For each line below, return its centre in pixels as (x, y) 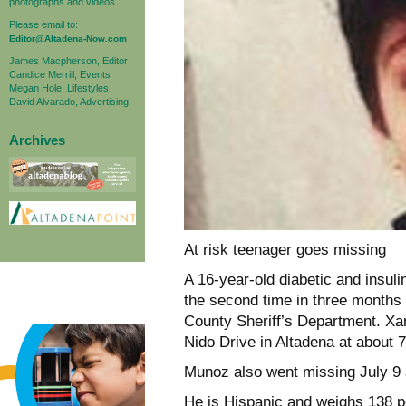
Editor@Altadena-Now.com (68, 38)
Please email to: (43, 24)
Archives (37, 140)
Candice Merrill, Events (60, 74)
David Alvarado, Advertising (69, 101)
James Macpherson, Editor (68, 60)
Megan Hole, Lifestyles (59, 87)
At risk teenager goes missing (285, 249)
